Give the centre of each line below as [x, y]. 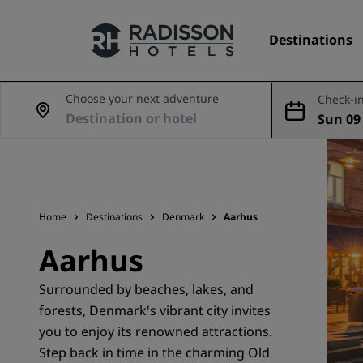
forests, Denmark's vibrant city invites [155, 310]
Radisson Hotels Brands [112, 173]
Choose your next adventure [142, 98]
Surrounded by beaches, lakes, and [146, 289]
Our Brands [76, 129]
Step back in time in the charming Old [154, 352]
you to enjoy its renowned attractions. [156, 331]
